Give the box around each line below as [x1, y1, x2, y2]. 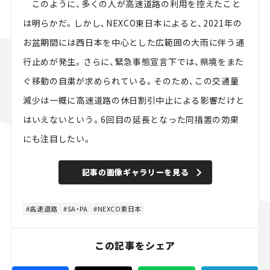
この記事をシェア [94, 238, 176, 253]
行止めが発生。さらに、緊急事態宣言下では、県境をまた [22, 55, 245, 68]
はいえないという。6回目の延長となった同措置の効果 [22, 113, 239, 126]
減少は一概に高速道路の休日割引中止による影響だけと [22, 94, 245, 107]
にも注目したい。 [22, 133, 92, 145]
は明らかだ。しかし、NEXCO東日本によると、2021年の [22, 17, 242, 30]
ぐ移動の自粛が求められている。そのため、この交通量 [22, 75, 239, 87]
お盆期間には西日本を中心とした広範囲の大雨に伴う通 [22, 36, 245, 49]
